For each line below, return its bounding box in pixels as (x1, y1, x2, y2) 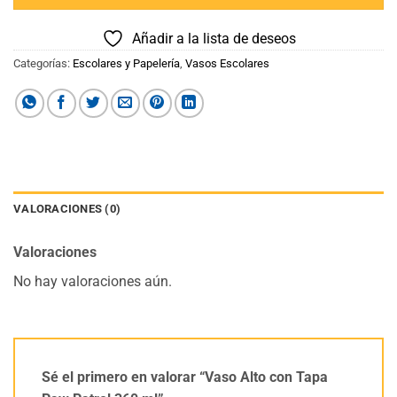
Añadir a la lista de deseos (131, 30, 296, 48)
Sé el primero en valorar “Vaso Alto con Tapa (42, 369, 328, 386)
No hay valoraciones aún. (13, 273, 172, 291)
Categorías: (13, 57, 73, 71)
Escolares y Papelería (73, 57, 180, 71)
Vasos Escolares (185, 57, 269, 71)
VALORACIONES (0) (13, 202, 121, 216)
